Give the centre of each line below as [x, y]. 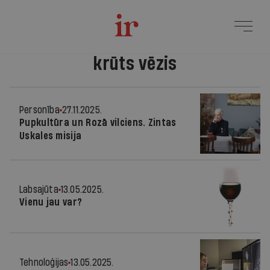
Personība [39, 110]
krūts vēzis [135, 64]
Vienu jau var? [51, 202]
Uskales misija [51, 136]
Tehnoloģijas [44, 262]
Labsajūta [39, 190]
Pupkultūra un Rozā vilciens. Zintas [98, 123]
